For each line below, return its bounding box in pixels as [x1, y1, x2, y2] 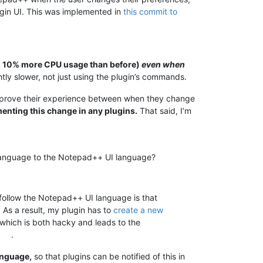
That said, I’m [137, 105, 191, 116]
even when [141, 59, 185, 69]
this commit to [123, 6, 177, 16]
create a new [113, 204, 164, 215]
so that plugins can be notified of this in [32, 251, 185, 261]
